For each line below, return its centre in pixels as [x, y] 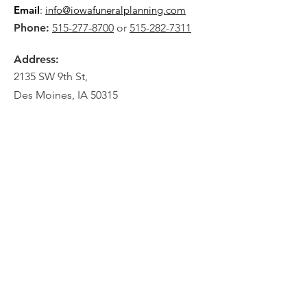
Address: [36, 60]
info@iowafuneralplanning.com [115, 10]
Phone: [32, 28]
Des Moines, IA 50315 [66, 95]
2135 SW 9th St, [51, 77]
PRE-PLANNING [110, 288]
